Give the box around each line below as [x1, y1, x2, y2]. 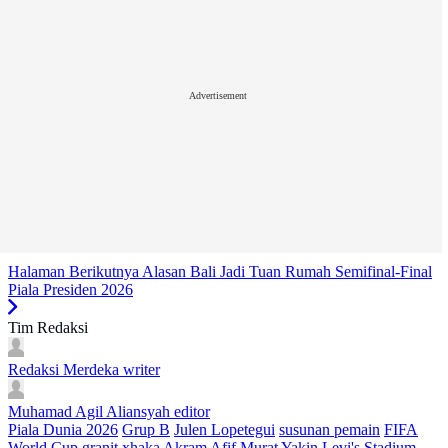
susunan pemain [279, 421, 380, 439]
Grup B [122, 421, 170, 439]
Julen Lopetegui [174, 421, 275, 439]
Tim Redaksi [8, 319, 88, 337]
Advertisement [189, 89, 247, 101]
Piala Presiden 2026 [8, 281, 133, 299]
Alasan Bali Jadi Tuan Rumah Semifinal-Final [142, 263, 432, 281]
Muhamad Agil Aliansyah [8, 403, 170, 421]
